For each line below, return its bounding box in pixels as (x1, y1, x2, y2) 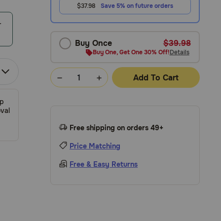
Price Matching (70, 142, 121, 150)
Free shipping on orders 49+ (70, 123, 164, 132)
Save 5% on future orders (100, 2, 173, 10)
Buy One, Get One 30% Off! (92, 48, 170, 56)
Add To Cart (133, 72, 179, 83)
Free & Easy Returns (70, 160, 138, 169)
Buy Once (75, 38, 112, 48)
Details (169, 48, 189, 56)
